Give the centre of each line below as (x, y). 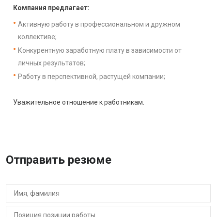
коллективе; (37, 37)
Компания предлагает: (51, 8)
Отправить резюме (59, 160)
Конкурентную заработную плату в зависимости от (100, 50)
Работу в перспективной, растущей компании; (92, 76)
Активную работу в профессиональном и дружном (99, 24)
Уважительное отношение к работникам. (79, 102)
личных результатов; (52, 63)
